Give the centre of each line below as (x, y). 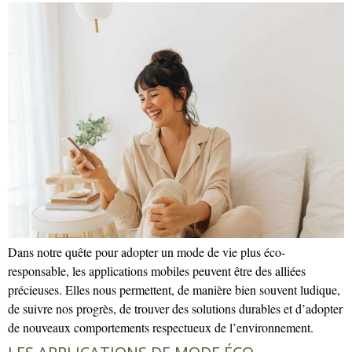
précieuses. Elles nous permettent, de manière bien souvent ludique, (174, 290)
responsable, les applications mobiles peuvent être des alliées (157, 271)
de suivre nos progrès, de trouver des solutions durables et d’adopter (175, 309)
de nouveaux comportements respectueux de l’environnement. (161, 328)
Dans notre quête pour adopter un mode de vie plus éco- (147, 252)
